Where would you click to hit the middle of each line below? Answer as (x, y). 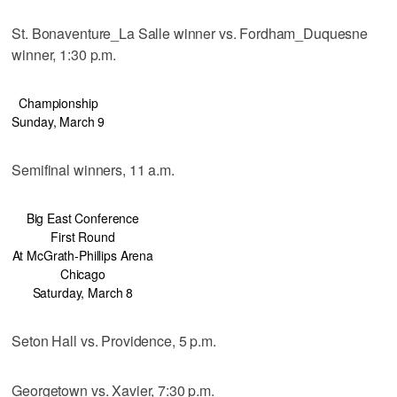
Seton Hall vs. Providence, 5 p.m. (114, 340)
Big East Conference (82, 218)
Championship (58, 102)
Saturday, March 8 (83, 292)
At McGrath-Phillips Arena (83, 255)
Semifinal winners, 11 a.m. (93, 169)
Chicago (82, 273)
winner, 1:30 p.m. (64, 54)
